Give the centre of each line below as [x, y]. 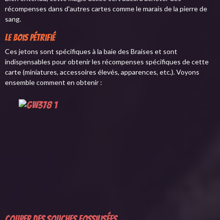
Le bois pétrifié [30, 37]
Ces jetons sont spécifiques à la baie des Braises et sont [91, 51]
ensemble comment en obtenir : [54, 82]
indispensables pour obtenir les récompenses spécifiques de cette [107, 61]
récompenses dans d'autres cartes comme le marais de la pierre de [106, 8]
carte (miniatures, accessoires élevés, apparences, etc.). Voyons [102, 72]
